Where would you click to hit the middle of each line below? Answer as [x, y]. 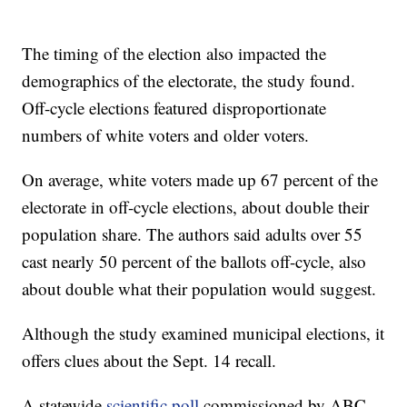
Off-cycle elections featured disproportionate [174, 107]
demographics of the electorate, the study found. [189, 80]
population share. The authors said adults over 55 [193, 233]
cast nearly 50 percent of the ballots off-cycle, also [194, 261]
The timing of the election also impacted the [174, 53]
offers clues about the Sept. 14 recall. [149, 360]
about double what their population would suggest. [199, 288]
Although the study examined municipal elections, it [203, 333]
